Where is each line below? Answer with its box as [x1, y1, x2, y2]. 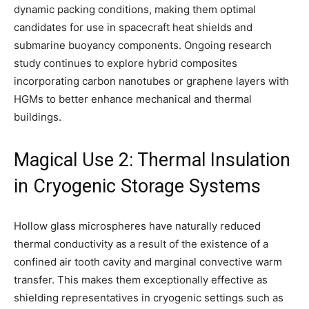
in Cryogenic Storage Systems [14, 175, 261, 197]
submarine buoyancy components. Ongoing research [14, 38, 272, 52]
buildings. [14, 110, 61, 123]
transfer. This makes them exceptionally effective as [14, 272, 268, 286]
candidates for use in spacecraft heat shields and [14, 20, 252, 34]
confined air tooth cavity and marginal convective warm [14, 255, 282, 268]
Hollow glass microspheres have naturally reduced [14, 219, 261, 232]
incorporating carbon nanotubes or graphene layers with [14, 74, 289, 88]
